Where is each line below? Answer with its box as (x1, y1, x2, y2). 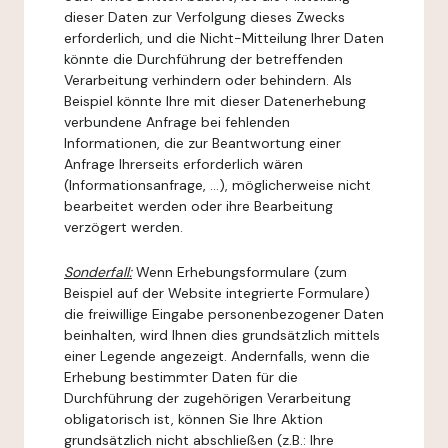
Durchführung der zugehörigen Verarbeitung (64, 389, 351, 407)
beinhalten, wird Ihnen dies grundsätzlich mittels (64, 326, 380, 344)
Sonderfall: (64, 263, 132, 281)
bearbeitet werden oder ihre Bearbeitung (64, 197, 333, 215)
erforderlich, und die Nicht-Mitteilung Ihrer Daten (64, 29, 384, 47)
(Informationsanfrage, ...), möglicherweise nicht (64, 176, 371, 194)
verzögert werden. (64, 218, 183, 236)
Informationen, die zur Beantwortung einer (64, 134, 341, 152)
